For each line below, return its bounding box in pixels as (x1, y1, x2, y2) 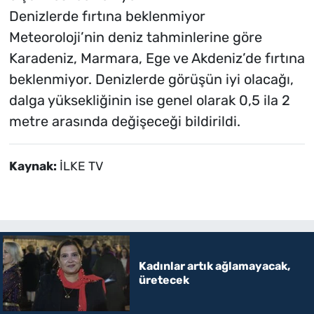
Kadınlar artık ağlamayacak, (138, 259, 290, 273)
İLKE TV (59, 158, 103, 173)
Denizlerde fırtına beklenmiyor (8, 7, 205, 25)
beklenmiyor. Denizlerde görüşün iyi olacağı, (8, 70, 294, 88)
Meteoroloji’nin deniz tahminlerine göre (8, 28, 262, 46)
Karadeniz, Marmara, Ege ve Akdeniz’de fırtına (8, 49, 305, 67)
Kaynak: (8, 158, 60, 173)
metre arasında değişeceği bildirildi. (8, 112, 240, 130)
